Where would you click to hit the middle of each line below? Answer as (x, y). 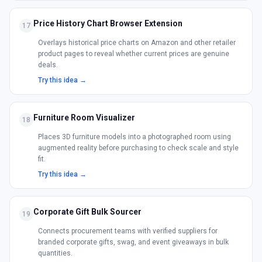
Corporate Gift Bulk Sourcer (87, 212)
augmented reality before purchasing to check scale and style (138, 148)
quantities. (55, 253)
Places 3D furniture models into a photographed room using (135, 137)
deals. (48, 65)
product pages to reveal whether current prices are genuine (134, 54)
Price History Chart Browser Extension (108, 23)
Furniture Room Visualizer (84, 118)
